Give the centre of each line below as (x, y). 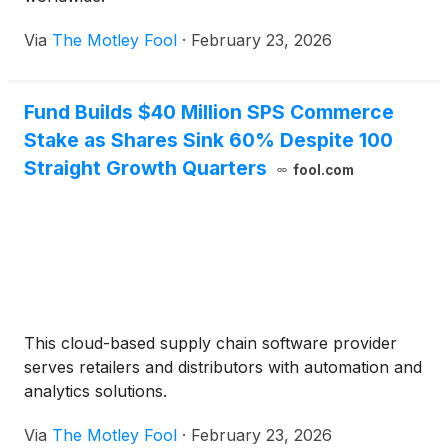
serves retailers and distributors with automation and (223, 367)
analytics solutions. (95, 391)
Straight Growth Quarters (145, 168)
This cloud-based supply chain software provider (210, 343)
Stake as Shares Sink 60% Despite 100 (208, 140)
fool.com (323, 170)
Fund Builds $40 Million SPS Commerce (209, 112)
